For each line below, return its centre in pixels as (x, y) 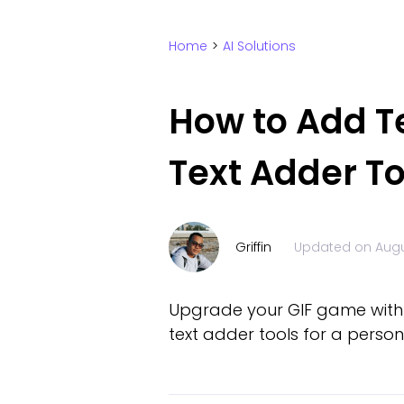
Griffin (253, 247)
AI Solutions (259, 46)
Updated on (335, 247)
